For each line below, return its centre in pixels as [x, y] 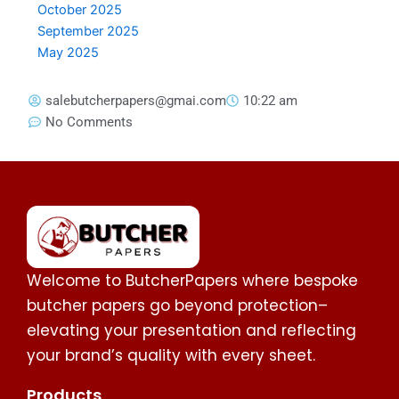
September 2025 [89, 31]
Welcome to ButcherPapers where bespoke [192, 281]
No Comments [90, 122]
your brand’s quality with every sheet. [171, 355]
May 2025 [69, 52]
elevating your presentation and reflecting [191, 330]
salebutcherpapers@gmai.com [136, 100]
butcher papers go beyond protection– [177, 305]
